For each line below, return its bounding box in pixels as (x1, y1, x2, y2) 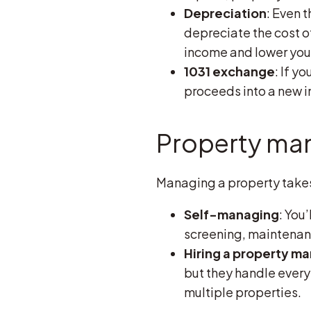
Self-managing (183, 205, 279, 222)
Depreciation (183, 4, 267, 21)
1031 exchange (183, 62, 275, 79)
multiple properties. (183, 283, 301, 300)
